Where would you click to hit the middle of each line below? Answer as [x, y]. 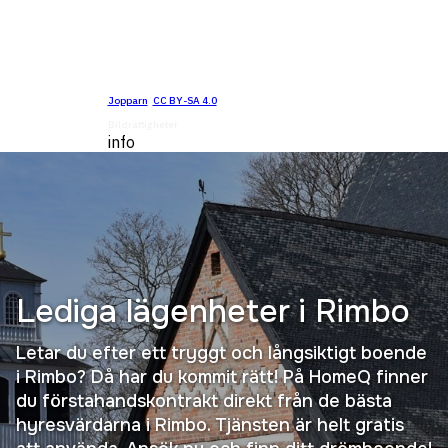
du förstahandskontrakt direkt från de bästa [204, 400]
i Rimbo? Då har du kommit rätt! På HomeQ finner [222, 376]
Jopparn [127, 100]
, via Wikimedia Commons [278, 100]
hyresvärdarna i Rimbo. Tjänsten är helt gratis [210, 424]
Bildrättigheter [142, 124]
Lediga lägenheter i [165, 311]
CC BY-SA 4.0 [184, 100]
